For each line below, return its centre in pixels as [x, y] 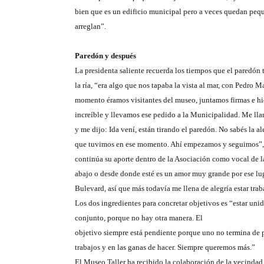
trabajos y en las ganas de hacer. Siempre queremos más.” [165, 247]
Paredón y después [105, 56]
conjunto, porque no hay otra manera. [135, 218]
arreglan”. [90, 26]
